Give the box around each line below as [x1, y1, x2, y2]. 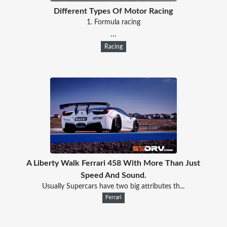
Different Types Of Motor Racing [54, 7, 173, 15]
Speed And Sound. [80, 171, 146, 179]
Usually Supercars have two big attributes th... [42, 182, 185, 190]
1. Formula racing [86, 18, 140, 26]
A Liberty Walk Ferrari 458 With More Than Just [26, 159, 201, 167]
